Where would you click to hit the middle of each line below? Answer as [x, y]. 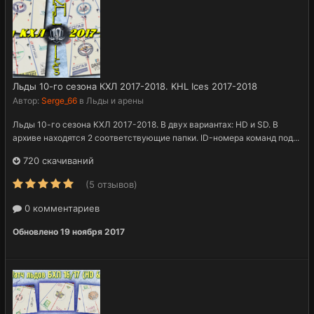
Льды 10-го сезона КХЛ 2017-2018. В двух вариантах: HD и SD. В [145, 124]
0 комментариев [61, 208]
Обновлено [36, 231]
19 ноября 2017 [93, 231]
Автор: [27, 100]
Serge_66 [59, 100]
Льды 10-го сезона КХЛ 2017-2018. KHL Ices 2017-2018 [135, 86]
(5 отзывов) [111, 184]
